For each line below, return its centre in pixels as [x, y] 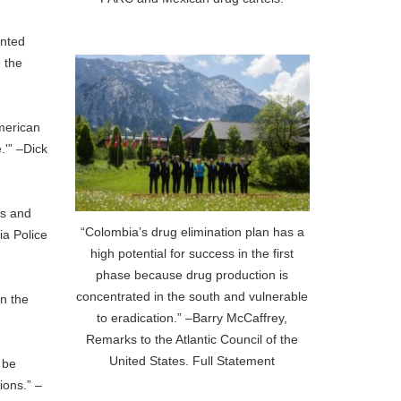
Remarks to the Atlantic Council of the [192, 340]
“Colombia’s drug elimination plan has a [192, 232]
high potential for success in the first [192, 254]
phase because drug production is [192, 275]
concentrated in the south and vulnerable [192, 297]
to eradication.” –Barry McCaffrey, [192, 318]
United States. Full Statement [192, 361]
